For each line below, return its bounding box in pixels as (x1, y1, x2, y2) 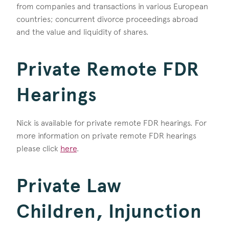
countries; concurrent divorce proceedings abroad (16, 14, 198, 25)
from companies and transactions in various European (16, 2, 208, 12)
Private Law (16, 174, 122, 197)
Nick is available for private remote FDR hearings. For (16, 118, 207, 128)
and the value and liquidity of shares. (16, 27, 149, 37)
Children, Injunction (16, 199, 202, 223)
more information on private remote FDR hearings (16, 131, 196, 141)
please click (16, 144, 60, 154)
